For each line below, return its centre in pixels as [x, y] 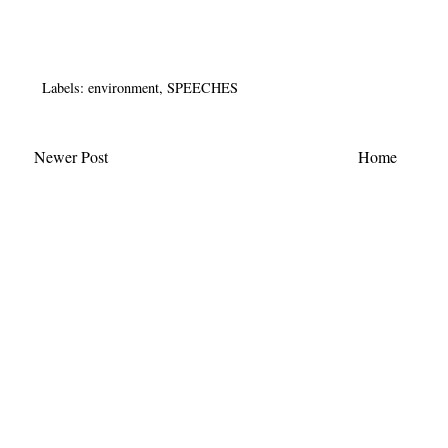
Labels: [65, 87]
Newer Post [71, 156]
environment [123, 87]
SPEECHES [202, 87]
